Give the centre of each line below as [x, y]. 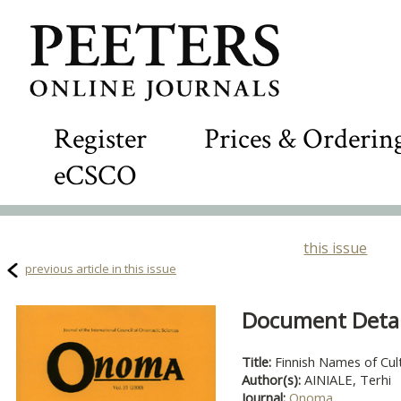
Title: [258, 362]
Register [100, 139]
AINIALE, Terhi [348, 380]
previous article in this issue [101, 269]
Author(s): [273, 380]
